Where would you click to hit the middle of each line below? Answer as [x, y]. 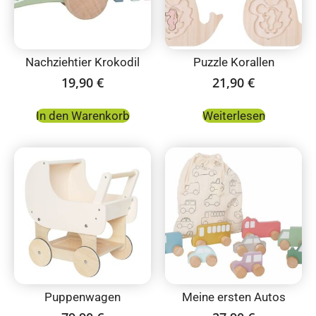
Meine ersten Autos [233, 297]
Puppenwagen [83, 297]
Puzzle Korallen [233, 62]
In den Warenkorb [83, 115]
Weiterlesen [233, 115]
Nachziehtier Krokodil [83, 62]
